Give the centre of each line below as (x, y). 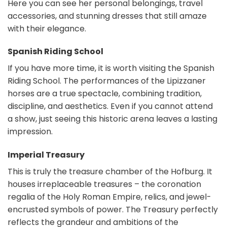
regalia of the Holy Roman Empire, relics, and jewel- (109, 197)
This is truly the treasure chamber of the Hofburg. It (110, 172)
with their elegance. (47, 28)
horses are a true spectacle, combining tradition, (105, 94)
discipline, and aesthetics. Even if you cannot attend (110, 106)
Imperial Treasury (46, 155)
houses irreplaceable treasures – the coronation (104, 184)
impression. (30, 132)
